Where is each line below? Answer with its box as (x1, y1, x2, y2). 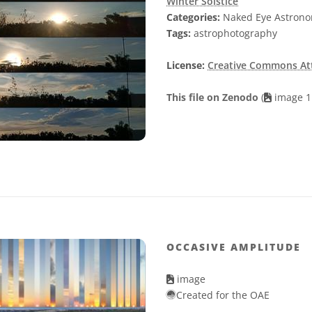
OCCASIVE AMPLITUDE (166, 240, 301, 254)
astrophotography (191, 26, 277, 40)
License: (166, 58, 205, 72)
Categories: (166, 10, 220, 24)
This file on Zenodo (166, 91, 261, 104)
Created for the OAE (176, 288, 270, 302)
